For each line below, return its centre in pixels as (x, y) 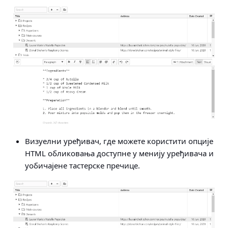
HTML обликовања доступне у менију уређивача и (119, 153)
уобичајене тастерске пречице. (82, 165)
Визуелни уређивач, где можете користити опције (119, 141)
